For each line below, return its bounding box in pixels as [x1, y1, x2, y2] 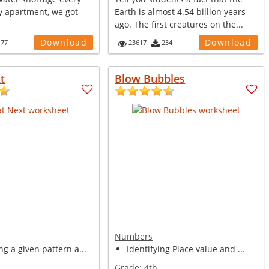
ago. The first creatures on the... [115, 19, 244, 30]
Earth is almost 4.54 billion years [115, 6, 246, 17]
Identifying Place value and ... [127, 243, 246, 255]
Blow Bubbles [115, 71, 186, 86]
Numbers [115, 231, 153, 242]
